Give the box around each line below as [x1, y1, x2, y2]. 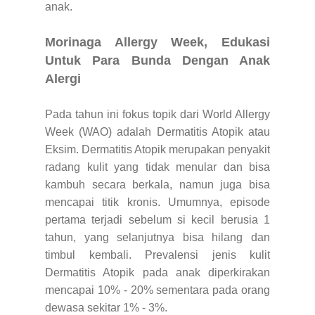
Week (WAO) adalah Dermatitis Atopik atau [45, 126, 270, 139]
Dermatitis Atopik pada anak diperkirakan [45, 266, 270, 279]
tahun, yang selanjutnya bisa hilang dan [45, 231, 270, 244]
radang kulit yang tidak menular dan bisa [45, 161, 270, 174]
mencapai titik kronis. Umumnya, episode [45, 196, 270, 209]
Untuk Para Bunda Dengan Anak [45, 53, 270, 68]
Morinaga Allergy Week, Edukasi [45, 35, 270, 50]
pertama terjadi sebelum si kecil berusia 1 [45, 214, 270, 226]
